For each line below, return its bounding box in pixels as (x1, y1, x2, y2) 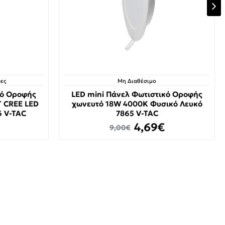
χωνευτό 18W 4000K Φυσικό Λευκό (71, 99, 202, 108)
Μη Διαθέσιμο (118, 77, 156, 84)
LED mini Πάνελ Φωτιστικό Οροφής (71, 89, 202, 99)
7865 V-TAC (116, 108, 158, 118)
